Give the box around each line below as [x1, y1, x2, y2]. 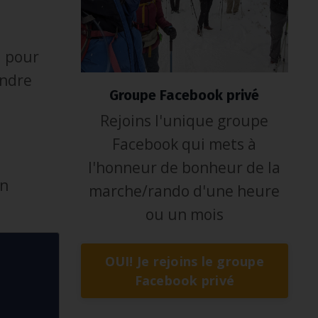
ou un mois [145, 204, 224, 225]
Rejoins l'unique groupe [100, 111, 269, 131]
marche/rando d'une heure [89, 181, 280, 202]
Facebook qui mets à [112, 134, 257, 155]
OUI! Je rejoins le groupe [104, 252, 264, 270]
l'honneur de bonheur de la [88, 158, 281, 178]
